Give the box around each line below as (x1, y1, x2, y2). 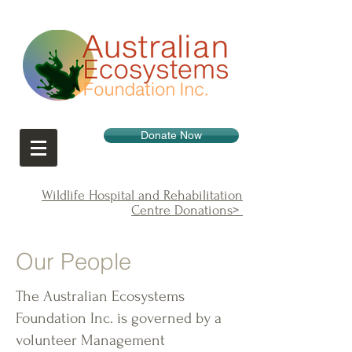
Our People (16, 247, 131, 275)
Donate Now (141, 129, 202, 141)
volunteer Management (16, 332, 165, 349)
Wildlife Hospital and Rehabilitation (42, 188, 243, 203)
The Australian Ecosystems (16, 288, 185, 305)
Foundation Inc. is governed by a (16, 310, 222, 327)
